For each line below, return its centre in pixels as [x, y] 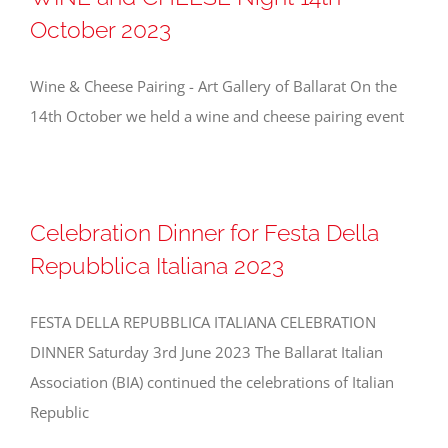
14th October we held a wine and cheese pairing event [217, 116]
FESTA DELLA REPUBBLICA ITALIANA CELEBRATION [203, 322]
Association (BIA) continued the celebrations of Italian [212, 382]
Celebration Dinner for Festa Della [204, 233]
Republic [59, 412]
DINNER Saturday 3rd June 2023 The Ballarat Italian [206, 352]
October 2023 [100, 30]
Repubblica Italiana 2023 [157, 266]
